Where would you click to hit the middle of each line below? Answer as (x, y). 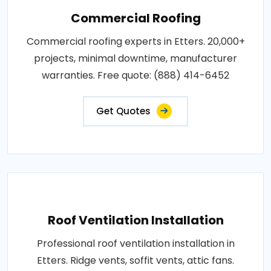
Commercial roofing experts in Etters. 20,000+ (135, 41)
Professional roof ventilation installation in (135, 243)
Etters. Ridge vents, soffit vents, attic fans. (135, 260)
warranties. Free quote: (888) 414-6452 (135, 75)
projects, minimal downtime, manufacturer (135, 58)
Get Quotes (123, 111)
